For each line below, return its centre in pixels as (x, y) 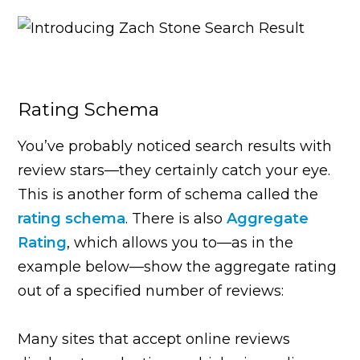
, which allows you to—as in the (180, 242)
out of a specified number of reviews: (151, 290)
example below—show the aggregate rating (178, 266)
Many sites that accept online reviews (154, 339)
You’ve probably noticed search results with (175, 146)
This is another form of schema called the (168, 194)
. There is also (176, 218)
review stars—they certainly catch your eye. (174, 170)
